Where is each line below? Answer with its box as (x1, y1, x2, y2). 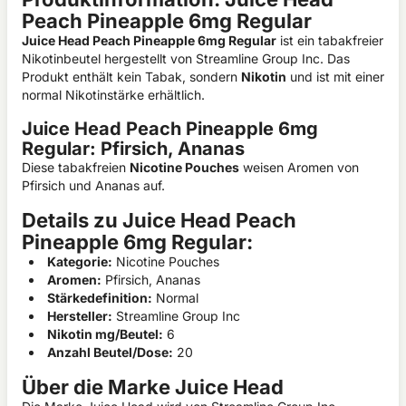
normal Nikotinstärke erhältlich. (22, 87, 205, 102)
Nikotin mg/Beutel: (47, 326, 163, 342)
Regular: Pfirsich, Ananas (22, 138, 245, 159)
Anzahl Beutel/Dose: (47, 344, 173, 360)
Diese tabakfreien (22, 159, 130, 175)
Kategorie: (47, 254, 112, 269)
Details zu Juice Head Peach (22, 208, 296, 232)
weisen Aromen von (239, 159, 359, 175)
